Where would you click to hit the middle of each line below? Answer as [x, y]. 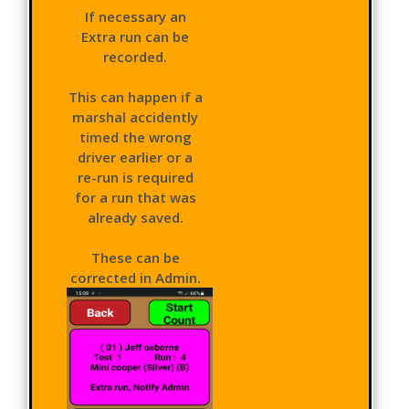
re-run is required [135, 177]
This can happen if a [135, 96]
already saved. [135, 217]
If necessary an [135, 16]
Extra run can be [136, 36]
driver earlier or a [136, 157]
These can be [135, 257]
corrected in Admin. [135, 277]
